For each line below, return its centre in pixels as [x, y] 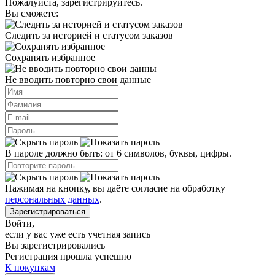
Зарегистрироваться [48, 212]
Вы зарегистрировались [55, 246]
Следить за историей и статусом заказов [89, 36]
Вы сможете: [32, 14]
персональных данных [52, 199]
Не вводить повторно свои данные [78, 80]
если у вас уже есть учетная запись [78, 234]
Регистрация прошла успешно [68, 257]
